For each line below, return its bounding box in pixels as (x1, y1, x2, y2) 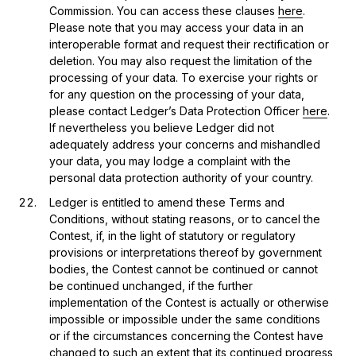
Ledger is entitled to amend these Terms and (48, 195, 284, 209)
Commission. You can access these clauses (48, 3, 278, 17)
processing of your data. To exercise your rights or (48, 70, 318, 84)
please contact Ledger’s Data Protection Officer (48, 103, 303, 118)
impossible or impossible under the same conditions (48, 311, 320, 326)
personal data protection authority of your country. (48, 170, 313, 184)
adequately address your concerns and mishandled (48, 137, 320, 151)
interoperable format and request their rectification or (48, 37, 329, 51)
